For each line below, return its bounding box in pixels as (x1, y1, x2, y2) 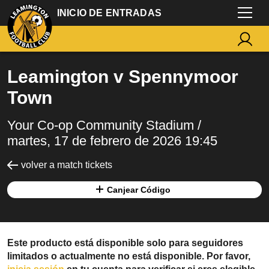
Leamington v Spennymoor (7, 67, 238, 86)
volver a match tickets (21, 160, 112, 170)
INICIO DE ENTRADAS (57, 7, 162, 18)
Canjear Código (107, 185, 171, 195)
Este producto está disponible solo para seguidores (7, 238, 243, 248)
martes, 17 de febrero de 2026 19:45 (7, 133, 217, 148)
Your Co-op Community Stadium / (7, 118, 201, 133)
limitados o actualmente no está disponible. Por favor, (7, 251, 250, 261)
